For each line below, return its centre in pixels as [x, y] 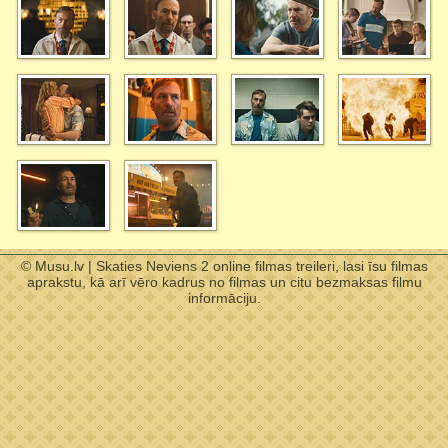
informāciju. [224, 298]
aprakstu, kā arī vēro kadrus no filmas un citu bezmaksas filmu [224, 282]
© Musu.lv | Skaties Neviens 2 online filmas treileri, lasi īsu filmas [224, 266]
